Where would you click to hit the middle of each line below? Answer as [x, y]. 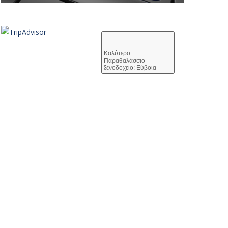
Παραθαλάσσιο [124, 61]
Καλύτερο [117, 54]
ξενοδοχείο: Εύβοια [130, 68]
